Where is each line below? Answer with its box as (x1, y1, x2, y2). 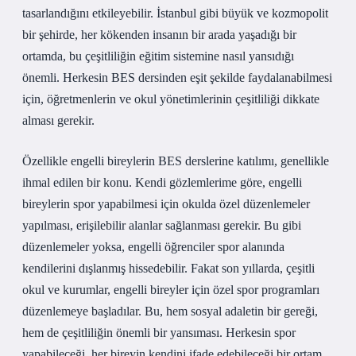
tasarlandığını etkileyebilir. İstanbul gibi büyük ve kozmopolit (22, 6, 328, 20)
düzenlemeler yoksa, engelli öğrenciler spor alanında (22, 240, 284, 253)
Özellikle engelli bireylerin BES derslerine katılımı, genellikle (22, 154, 329, 168)
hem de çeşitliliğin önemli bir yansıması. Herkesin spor (22, 326, 296, 339)
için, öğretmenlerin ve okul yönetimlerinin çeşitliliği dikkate (22, 92, 319, 106)
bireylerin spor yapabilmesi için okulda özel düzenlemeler (22, 197, 310, 211)
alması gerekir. (22, 114, 95, 127)
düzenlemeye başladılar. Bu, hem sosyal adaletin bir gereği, (22, 304, 318, 318)
